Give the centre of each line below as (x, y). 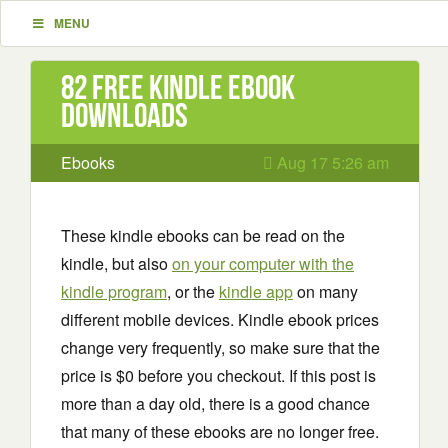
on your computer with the (263, 263)
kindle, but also (116, 263)
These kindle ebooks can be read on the (203, 235)
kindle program (114, 291)
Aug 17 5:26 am (331, 162)
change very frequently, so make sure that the (220, 347)
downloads (124, 115)
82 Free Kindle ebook (178, 87)
